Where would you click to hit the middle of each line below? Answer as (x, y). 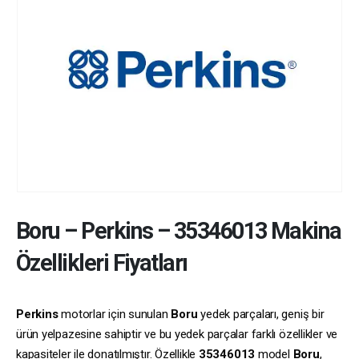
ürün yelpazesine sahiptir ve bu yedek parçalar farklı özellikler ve (177, 335)
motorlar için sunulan (115, 315)
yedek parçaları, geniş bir (261, 315)
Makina (304, 231)
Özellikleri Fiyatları (102, 263)
